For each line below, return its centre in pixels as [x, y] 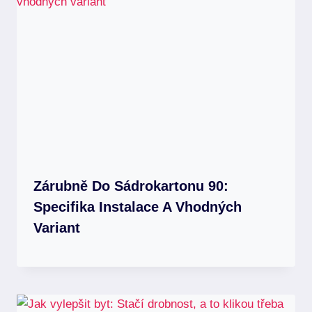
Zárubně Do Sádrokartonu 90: [131, 186]
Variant [57, 228]
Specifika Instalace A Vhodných [138, 207]
